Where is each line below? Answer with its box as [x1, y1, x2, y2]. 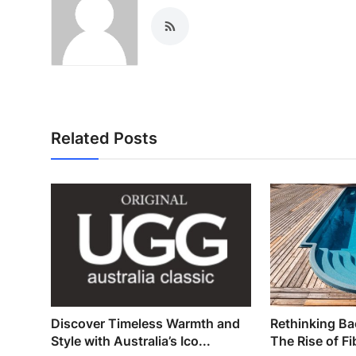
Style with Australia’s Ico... [51, 333, 211, 350]
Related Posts [51, 128, 157, 148]
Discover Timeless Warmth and [51, 315, 240, 332]
